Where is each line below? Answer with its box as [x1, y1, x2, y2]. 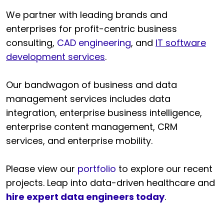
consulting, [6, 36, 57, 49]
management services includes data [6, 92, 170, 105]
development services [6, 50, 105, 63]
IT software [155, 36, 206, 49]
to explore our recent [116, 162, 212, 175]
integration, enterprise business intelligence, [6, 106, 202, 119]
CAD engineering [57, 36, 131, 49]
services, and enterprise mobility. [6, 134, 152, 147]
